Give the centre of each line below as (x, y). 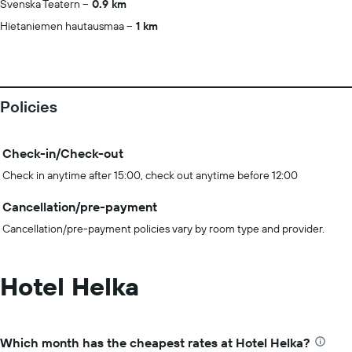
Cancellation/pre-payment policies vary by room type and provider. (163, 229)
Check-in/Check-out (63, 153)
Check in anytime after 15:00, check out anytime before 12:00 (150, 175)
